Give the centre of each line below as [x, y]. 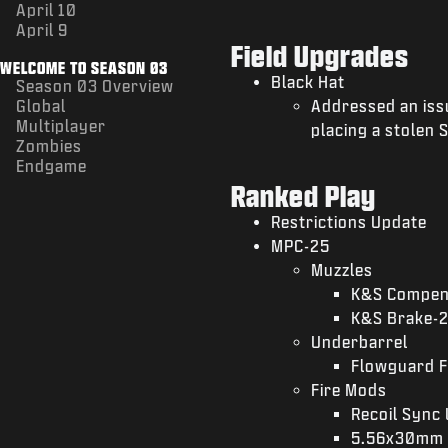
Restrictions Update [348, 221]
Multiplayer [61, 125]
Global [41, 105]
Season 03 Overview [95, 85]
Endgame [51, 165]
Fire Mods [348, 389]
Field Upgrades [325, 55]
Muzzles [341, 269]
